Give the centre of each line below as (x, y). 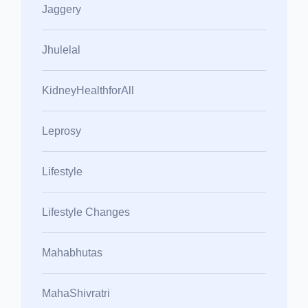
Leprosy (62, 131)
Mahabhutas (72, 252)
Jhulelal (61, 49)
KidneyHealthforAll (88, 90)
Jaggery (62, 9)
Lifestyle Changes (86, 212)
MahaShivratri (76, 293)
